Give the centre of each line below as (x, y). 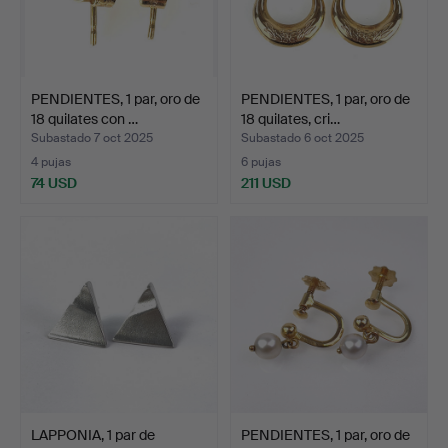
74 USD (54, 182)
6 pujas (261, 161)
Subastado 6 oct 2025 (302, 137)
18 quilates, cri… (290, 118)
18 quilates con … (84, 118)
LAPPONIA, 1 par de (93, 434)
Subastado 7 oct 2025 (92, 137)
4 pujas (51, 161)
